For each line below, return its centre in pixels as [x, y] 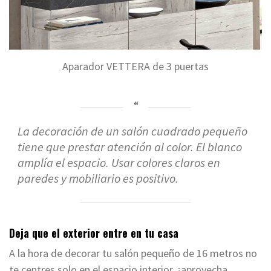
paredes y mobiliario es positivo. [98, 179]
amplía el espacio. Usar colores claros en [119, 163]
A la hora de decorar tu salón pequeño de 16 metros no [133, 253]
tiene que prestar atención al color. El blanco [129, 147]
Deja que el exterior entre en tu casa [94, 233]
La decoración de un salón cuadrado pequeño [132, 132]
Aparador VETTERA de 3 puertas [135, 67]
